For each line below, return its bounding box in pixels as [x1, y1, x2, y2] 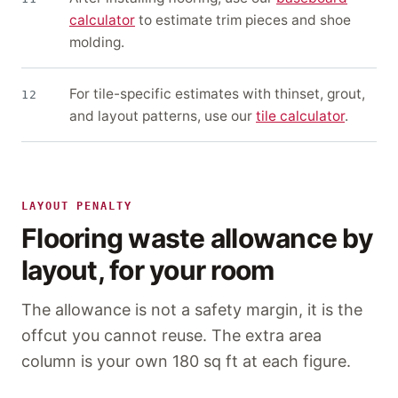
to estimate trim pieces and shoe [135, 12, 351, 29]
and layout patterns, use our [69, 107, 256, 125]
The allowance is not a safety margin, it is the [21, 300, 362, 320]
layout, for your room [21, 254, 275, 287]
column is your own [21, 352, 172, 371]
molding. [69, 34, 124, 52]
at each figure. [238, 352, 351, 371]
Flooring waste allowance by [21, 222, 373, 255]
